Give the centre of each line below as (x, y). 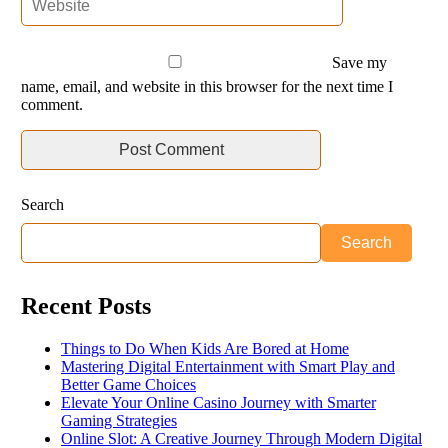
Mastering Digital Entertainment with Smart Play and (228, 366)
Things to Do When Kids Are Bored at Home (205, 348)
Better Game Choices (128, 384)
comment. (52, 104)
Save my (359, 62)
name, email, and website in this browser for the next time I (207, 86)
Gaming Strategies (119, 420)
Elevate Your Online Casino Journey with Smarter (218, 402)
